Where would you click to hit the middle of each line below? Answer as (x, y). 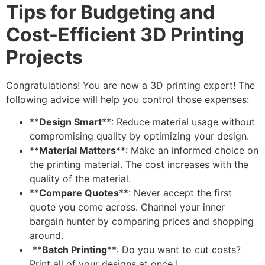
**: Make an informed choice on (187, 151)
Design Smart (70, 122)
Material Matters (77, 151)
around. (46, 236)
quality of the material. (82, 179)
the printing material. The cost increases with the (139, 165)
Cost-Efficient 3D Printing (125, 34)
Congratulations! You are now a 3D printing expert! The (130, 85)
